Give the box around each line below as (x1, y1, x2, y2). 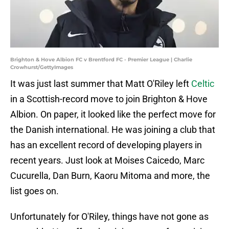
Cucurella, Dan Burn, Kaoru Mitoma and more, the (10, 170, 210, 181)
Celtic (191, 78, 214, 89)
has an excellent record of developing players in (10, 140, 202, 151)
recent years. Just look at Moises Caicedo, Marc (10, 155, 204, 166)
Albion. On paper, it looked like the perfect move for (10, 109, 216, 120)
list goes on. (10, 186, 59, 197)
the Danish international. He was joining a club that (10, 124, 215, 135)
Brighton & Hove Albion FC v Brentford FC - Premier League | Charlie (10, 56, 192, 63)
